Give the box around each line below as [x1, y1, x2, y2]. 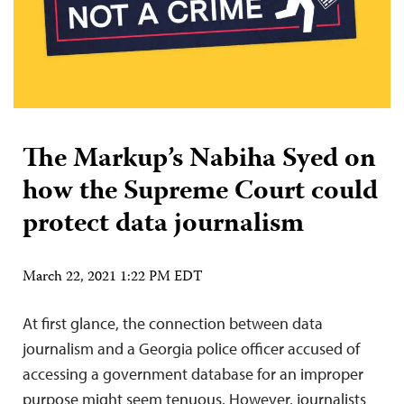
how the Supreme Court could [23, 170, 378, 215]
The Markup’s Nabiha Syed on [23, 137, 376, 182]
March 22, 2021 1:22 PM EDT [23, 265, 203, 289]
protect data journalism [23, 202, 304, 247]
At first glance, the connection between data [23, 312, 323, 334]
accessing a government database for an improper [23, 363, 363, 384]
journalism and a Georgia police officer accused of [23, 337, 360, 359]
